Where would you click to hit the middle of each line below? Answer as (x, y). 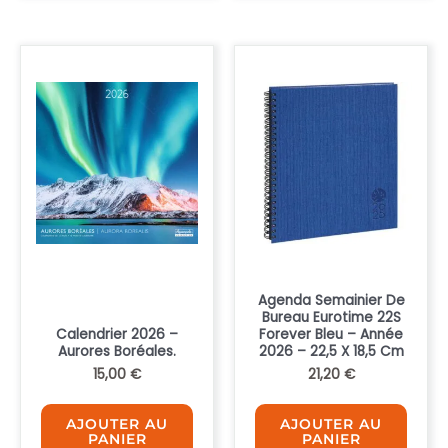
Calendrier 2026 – (117, 334)
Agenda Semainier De (331, 300)
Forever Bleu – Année (331, 334)
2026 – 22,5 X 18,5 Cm (331, 351)
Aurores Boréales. (117, 351)
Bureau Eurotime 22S (331, 317)
